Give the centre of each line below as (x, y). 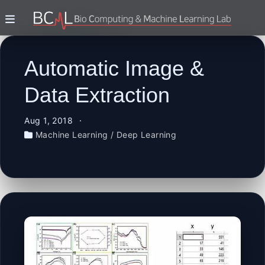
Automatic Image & (114, 69)
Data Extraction (97, 95)
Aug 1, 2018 (50, 121)
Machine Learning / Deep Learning (106, 135)
